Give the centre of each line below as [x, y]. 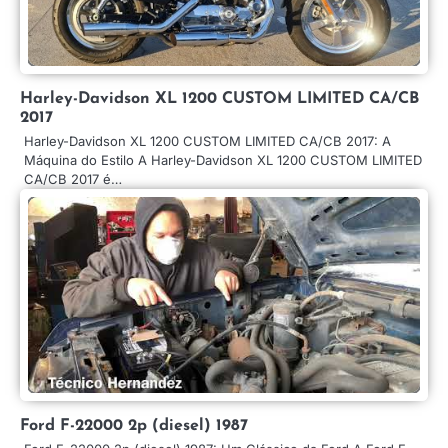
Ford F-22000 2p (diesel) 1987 [134, 425]
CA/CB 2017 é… [73, 178]
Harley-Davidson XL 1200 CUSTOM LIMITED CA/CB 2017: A [207, 140]
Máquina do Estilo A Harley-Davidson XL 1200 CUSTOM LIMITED [223, 159]
